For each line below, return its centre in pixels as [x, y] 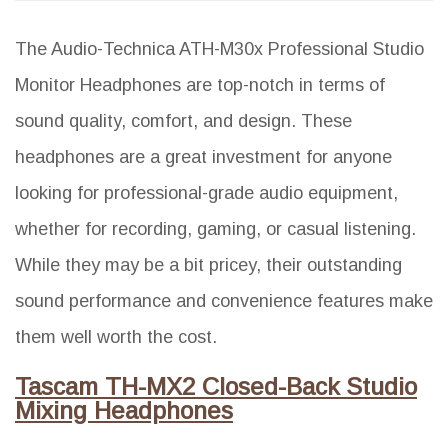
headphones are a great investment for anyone [203, 156]
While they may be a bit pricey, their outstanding [208, 264]
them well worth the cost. [116, 336]
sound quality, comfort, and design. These [183, 120]
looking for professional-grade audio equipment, [206, 192]
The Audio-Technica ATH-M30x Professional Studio [219, 48]
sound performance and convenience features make [224, 300]
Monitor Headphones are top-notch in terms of [200, 84]
